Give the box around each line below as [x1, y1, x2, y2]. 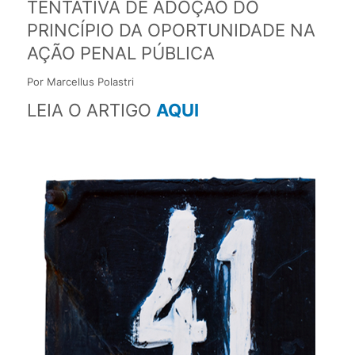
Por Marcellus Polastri [26, 74, 134, 88]
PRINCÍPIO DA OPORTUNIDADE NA [26, 19, 315, 40]
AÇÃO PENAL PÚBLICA [26, 42, 215, 63]
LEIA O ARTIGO [26, 99, 156, 120]
